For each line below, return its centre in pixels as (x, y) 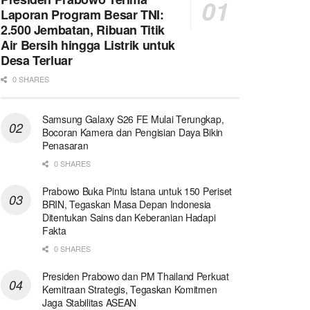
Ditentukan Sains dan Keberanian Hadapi (129, 217)
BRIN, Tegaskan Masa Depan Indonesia (127, 204)
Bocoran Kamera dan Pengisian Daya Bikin (133, 132)
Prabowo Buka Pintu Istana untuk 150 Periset (137, 191)
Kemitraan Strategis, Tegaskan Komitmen (130, 289)
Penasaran (65, 145)
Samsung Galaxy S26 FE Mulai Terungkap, (133, 119)
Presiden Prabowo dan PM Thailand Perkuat (136, 276)
